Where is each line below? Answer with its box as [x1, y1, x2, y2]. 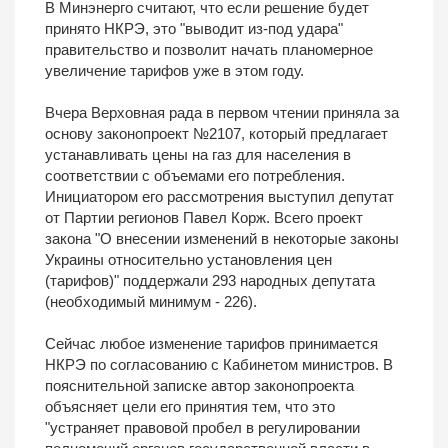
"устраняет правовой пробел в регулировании [45, 419, 360, 437]
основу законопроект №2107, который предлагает [45, 125, 388, 143]
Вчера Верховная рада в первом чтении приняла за [45, 104, 399, 122]
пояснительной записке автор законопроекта [45, 377, 354, 395]
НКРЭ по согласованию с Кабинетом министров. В [45, 356, 393, 374]
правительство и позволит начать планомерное [45, 41, 373, 59]
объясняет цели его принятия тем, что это [45, 398, 335, 416]
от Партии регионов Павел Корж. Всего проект [45, 209, 363, 227]
